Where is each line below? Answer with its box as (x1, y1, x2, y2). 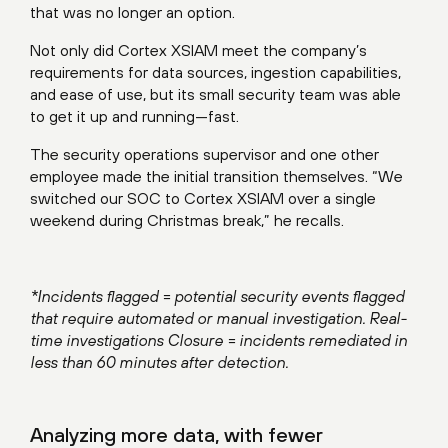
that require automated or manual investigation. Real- (30, 309, 407, 327)
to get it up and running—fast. (30, 107, 239, 125)
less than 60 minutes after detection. (30, 353, 288, 371)
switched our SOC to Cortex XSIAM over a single (30, 189, 376, 207)
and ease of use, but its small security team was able (30, 85, 401, 103)
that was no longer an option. (30, 3, 235, 21)
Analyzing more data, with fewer (30, 423, 322, 446)
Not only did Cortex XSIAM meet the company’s (30, 41, 367, 59)
